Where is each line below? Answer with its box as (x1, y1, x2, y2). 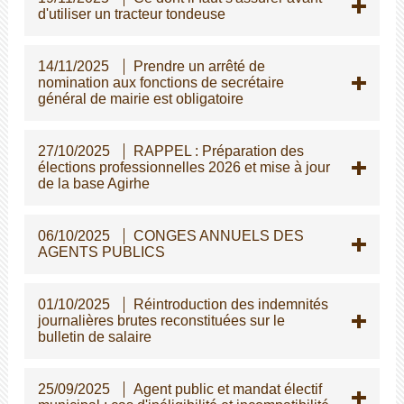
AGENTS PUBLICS (37, 243, 165, 260)
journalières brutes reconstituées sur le (37, 312, 285, 328)
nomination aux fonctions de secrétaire (37, 74, 284, 90)
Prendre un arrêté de (133, 58, 265, 74)
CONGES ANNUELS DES (133, 227, 304, 243)
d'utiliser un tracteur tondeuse (37, 5, 225, 22)
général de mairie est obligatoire (37, 90, 243, 106)
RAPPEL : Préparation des (133, 142, 304, 159)
